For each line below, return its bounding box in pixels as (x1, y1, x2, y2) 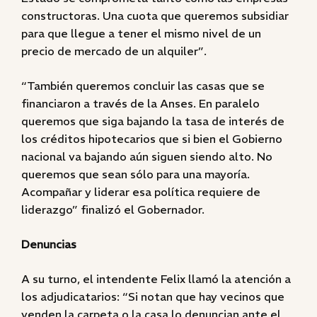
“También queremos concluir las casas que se (21, 79, 265, 93)
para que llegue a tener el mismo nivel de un (21, 26, 261, 40)
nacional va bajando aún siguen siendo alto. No (21, 149, 272, 163)
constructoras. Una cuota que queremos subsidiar (21, 8, 289, 23)
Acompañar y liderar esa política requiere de (21, 185, 260, 199)
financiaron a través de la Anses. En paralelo (21, 96, 260, 110)
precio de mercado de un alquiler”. (21, 44, 207, 58)
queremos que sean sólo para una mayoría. (21, 167, 250, 181)
